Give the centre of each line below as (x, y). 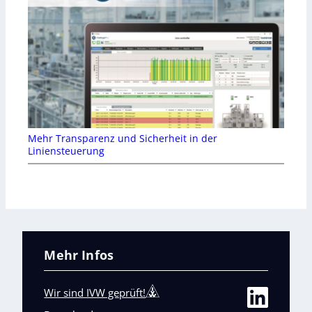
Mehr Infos (79, 255)
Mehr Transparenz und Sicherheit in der (123, 138)
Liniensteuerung (66, 150)
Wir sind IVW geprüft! (95, 292)
